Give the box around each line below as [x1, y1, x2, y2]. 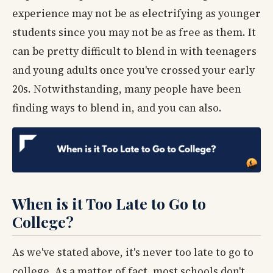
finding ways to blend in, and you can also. [12, 100, 222, 115]
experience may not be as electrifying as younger [12, 5, 261, 21]
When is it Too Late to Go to [12, 193, 206, 214]
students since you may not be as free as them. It [12, 24, 256, 40]
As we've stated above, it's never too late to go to [12, 244, 253, 260]
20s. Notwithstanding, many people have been [12, 81, 241, 96]
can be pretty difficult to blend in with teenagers [12, 43, 257, 58]
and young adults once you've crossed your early [12, 62, 255, 77]
